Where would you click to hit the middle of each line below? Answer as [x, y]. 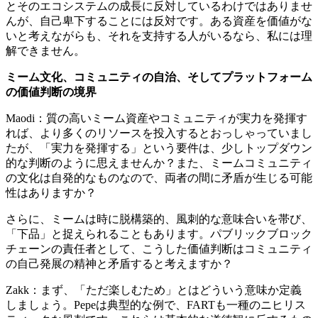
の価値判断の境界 [51, 92]
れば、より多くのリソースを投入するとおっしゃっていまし [159, 133]
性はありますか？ [51, 193]
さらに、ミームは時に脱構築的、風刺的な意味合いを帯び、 [159, 219]
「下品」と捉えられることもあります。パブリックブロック [159, 234]
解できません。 [45, 51]
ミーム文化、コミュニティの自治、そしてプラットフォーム [159, 77]
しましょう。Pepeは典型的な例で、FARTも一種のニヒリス [156, 305]
